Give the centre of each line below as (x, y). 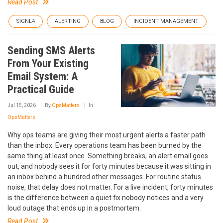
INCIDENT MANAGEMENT (166, 21)
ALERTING (68, 21)
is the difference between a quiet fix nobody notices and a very (106, 197)
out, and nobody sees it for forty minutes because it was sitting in (109, 166)
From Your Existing (48, 63)
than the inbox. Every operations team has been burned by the (105, 145)
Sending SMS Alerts (51, 50)
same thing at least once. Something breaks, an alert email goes (108, 156)
